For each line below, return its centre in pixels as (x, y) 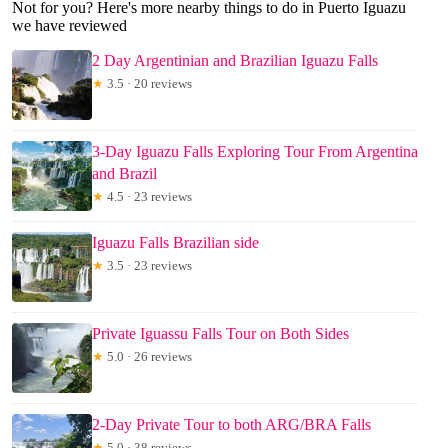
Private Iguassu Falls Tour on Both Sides (220, 333)
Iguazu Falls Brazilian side (175, 242)
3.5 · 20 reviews (148, 83)
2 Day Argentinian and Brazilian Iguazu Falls (235, 60)
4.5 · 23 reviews (148, 196)
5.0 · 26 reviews (148, 356)
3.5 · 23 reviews (148, 265)
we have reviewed (69, 25)
